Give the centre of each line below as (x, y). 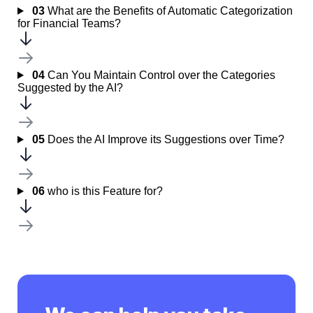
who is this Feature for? (103, 191)
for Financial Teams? (69, 23)
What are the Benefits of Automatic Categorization (168, 11)
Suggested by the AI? (70, 88)
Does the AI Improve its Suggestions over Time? (164, 139)
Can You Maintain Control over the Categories (160, 75)
